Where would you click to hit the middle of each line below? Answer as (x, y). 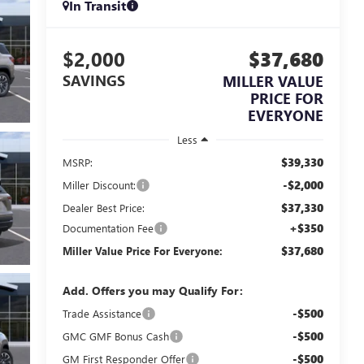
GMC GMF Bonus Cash (115, 336)
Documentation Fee (108, 228)
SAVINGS (93, 81)
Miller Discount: (99, 185)
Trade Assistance (102, 314)
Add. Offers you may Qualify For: (152, 291)
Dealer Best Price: (103, 208)
